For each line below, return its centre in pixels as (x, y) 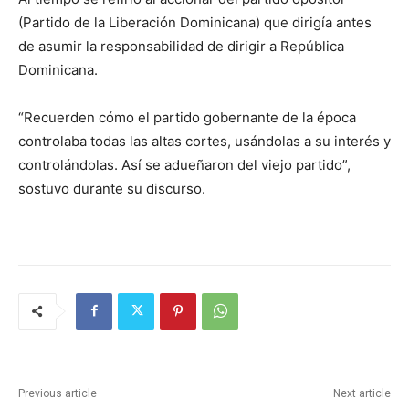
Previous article (58, 393)
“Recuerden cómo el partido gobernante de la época (187, 117)
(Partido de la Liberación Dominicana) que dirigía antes (195, 22)
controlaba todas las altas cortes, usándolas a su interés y (204, 141)
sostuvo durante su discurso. (112, 188)
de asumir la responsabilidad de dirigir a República (181, 46)
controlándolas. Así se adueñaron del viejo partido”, (184, 164)
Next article (362, 393)
